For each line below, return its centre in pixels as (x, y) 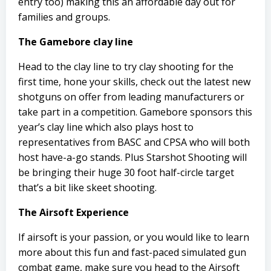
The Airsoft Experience (75, 212)
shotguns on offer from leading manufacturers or (131, 97)
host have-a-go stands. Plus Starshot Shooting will (132, 157)
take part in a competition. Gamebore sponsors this (135, 112)
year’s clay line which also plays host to (106, 127)
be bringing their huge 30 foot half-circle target (126, 172)
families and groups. (64, 17)
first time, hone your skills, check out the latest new (134, 82)
